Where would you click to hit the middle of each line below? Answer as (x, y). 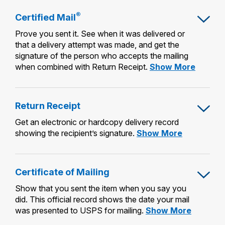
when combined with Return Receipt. (81, 67)
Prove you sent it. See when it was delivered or (100, 33)
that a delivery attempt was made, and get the (97, 44)
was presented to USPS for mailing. (79, 210)
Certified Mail (45, 17)
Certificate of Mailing (62, 172)
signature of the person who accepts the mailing (102, 55)
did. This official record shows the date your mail (102, 199)
